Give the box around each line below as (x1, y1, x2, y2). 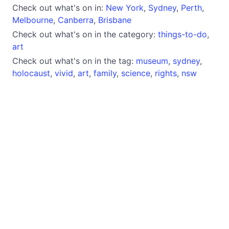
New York (106, 2, 144, 13)
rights (155, 67, 177, 78)
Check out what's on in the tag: (12, 55, 136, 66)
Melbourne (12, 14, 53, 25)
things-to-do (158, 29, 207, 39)
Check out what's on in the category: (12, 29, 158, 39)
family (94, 67, 117, 78)
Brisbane (98, 14, 131, 25)
